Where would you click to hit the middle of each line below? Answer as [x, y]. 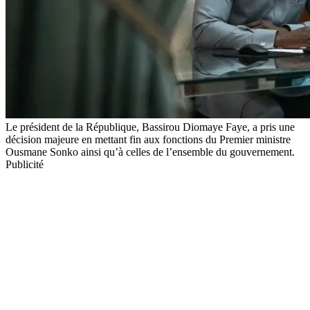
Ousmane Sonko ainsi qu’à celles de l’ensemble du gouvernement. [150, 152]
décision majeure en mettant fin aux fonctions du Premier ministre [148, 139]
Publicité [25, 164]
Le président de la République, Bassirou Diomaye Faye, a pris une [150, 127]
